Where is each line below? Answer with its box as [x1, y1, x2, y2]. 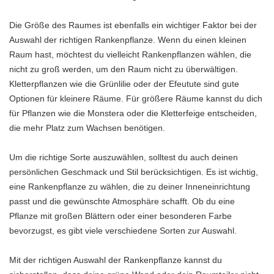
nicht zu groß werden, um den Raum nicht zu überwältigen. [9, 64, 238, 75]
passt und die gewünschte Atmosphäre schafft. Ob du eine [9, 196, 235, 207]
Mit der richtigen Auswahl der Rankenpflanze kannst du [9, 255, 222, 265]
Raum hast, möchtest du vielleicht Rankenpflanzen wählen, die [9, 50, 251, 60]
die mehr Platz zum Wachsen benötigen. [9, 123, 165, 133]
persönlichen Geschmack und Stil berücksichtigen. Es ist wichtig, [9, 167, 258, 177]
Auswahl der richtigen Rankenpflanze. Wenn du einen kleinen [9, 35, 246, 45]
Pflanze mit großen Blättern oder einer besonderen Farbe [9, 211, 232, 221]
